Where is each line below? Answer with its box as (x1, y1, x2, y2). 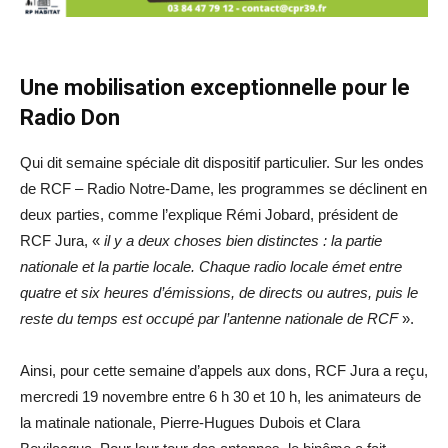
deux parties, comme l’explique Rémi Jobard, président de (20, 205, 398, 223)
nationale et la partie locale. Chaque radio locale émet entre (20, 257, 402, 275)
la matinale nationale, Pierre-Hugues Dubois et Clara (20, 413, 360, 431)
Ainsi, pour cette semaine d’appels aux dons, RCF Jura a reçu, (20, 361, 428, 379)
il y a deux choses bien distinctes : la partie (104, 231, 382, 249)
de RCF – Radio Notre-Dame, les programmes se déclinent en (20, 179, 427, 197)
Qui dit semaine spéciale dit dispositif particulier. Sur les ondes (20, 153, 424, 171)
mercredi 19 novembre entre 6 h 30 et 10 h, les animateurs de (20, 387, 421, 405)
